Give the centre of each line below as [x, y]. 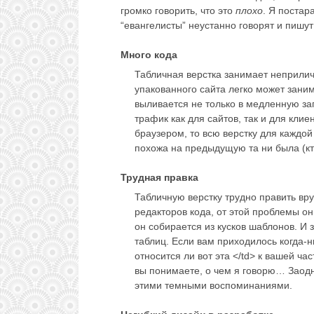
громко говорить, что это [178, 11]
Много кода [149, 55]
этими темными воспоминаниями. [213, 286]
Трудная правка [159, 178]
